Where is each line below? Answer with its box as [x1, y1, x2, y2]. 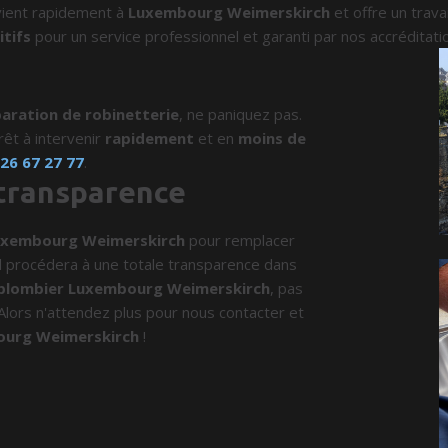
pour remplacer [185, 230, 296, 250]
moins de [238, 128, 307, 148]
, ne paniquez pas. [179, 104, 303, 124]
